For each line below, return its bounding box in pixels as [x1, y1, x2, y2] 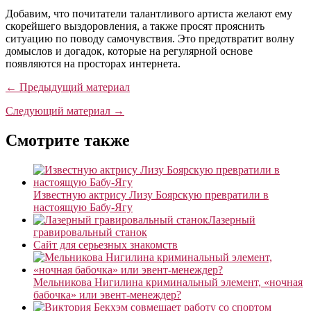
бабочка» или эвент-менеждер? [33, 288, 181, 301]
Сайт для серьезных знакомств [33, 238, 178, 251]
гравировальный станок [33, 226, 147, 238]
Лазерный [208, 213, 255, 226]
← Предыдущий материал [6, 81, 130, 93]
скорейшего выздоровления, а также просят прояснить [6, 19, 264, 32]
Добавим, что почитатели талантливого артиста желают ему [6, 7, 292, 19]
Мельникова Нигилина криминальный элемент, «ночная [33, 276, 303, 288]
